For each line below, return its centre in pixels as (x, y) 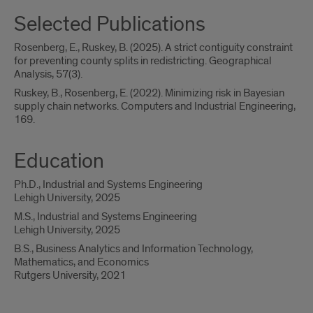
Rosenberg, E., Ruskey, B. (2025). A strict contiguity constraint (153, 48)
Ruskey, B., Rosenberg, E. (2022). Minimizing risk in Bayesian (149, 93)
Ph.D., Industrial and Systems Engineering (108, 184)
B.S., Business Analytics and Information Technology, (133, 249)
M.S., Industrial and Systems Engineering (105, 217)
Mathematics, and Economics (81, 262)
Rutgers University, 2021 (70, 275)
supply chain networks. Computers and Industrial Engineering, (155, 106)
